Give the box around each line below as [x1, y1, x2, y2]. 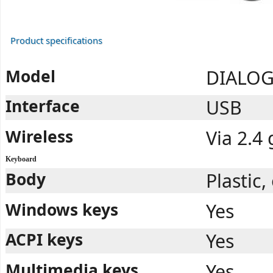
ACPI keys [5, 229, 83, 251]
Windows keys [5, 198, 118, 221]
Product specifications [10, 34, 102, 47]
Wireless [5, 126, 73, 148]
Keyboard [5, 155, 37, 163]
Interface [5, 95, 80, 118]
